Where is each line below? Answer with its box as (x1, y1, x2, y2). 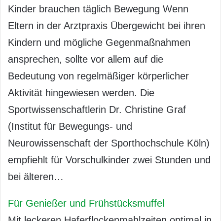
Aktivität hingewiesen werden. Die (8, 87, 154, 99)
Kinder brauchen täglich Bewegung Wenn (8, 3, 188, 15)
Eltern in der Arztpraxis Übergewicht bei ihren (8, 20, 205, 32)
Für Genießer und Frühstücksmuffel (8, 198, 164, 209)
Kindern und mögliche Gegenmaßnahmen (8, 37, 190, 48)
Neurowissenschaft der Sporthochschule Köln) (8, 138, 210, 149)
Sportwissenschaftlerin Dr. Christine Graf (8, 104, 186, 115)
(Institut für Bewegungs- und (8, 121, 132, 132)
